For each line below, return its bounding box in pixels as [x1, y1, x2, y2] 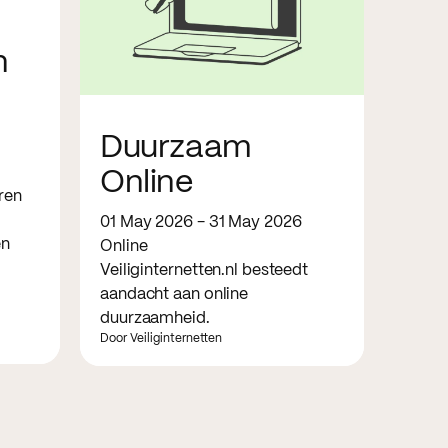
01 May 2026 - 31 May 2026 [100, 214, 302, 230]
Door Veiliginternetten [100, 332, 222, 344]
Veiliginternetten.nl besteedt [100, 262, 309, 278]
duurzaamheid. [100, 310, 210, 326]
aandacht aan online [100, 286, 249, 302]
